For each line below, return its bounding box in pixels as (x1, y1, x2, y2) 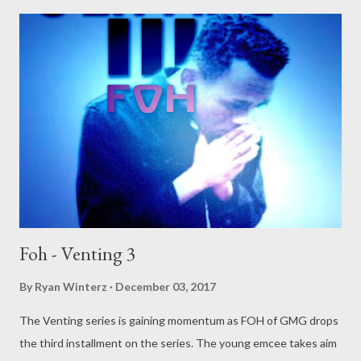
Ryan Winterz (35, 280, 107, 294)
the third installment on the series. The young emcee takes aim (19, 336, 337, 351)
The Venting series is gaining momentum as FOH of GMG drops (19, 313, 338, 328)
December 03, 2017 (115, 280, 216, 294)
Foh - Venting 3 (19, 241, 136, 267)
